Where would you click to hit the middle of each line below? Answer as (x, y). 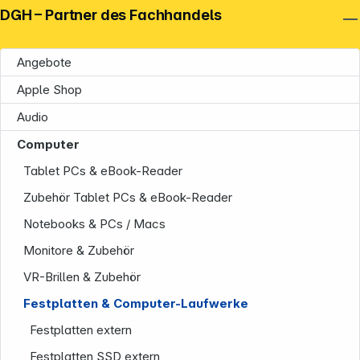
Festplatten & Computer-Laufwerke (136, 304)
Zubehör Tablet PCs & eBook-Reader (128, 198)
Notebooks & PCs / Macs (95, 224)
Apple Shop (49, 90)
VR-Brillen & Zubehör (82, 277)
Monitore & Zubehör (79, 251)
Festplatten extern (81, 330)
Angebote (44, 63)
